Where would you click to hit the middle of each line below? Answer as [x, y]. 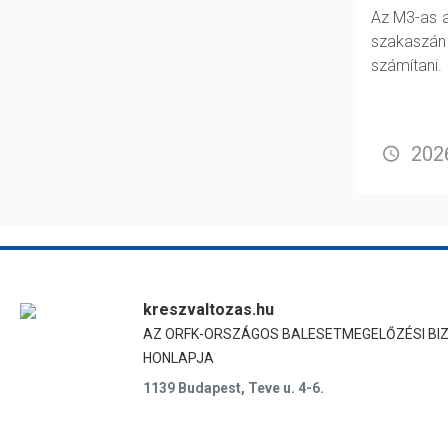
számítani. [406, 66]
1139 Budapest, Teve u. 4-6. [234, 388]
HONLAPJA [179, 358]
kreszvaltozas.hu [209, 310]
